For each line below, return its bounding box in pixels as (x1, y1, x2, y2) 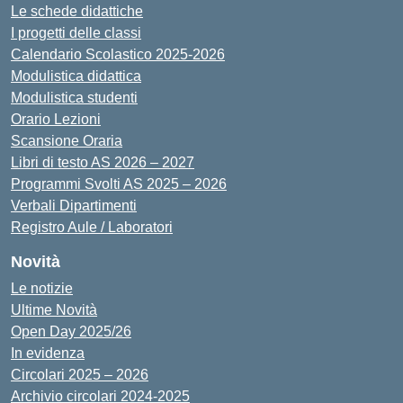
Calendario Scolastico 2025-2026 (11, 47, 225, 62)
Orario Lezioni (11, 112, 101, 127)
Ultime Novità (11, 302, 97, 318)
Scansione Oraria (11, 133, 122, 148)
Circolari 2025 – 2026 (11, 367, 148, 382)
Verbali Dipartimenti (11, 198, 137, 213)
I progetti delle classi (11, 25, 141, 40)
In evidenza (11, 345, 85, 361)
